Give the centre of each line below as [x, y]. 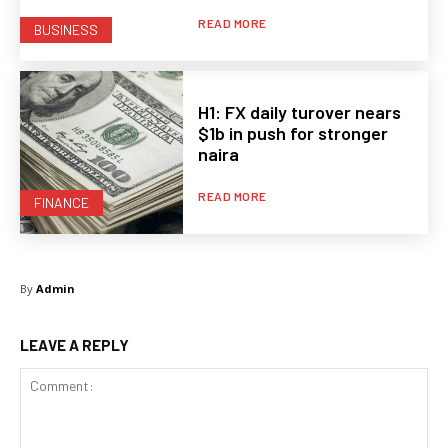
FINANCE [61, 203]
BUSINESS [66, 30]
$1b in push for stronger [293, 133]
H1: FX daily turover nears [300, 112]
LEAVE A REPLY [74, 345]
